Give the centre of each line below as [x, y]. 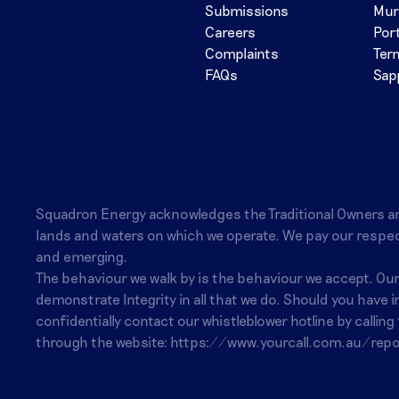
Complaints [241, 53]
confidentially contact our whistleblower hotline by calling [216, 321]
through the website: [103, 342]
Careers [230, 32]
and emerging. [81, 256]
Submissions [246, 11]
